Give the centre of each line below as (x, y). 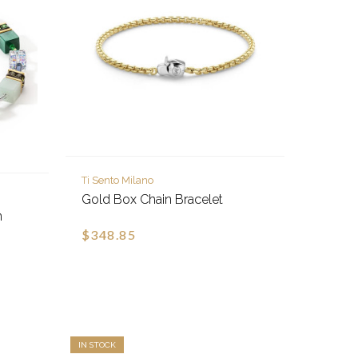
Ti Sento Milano (117, 181)
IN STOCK (97, 345)
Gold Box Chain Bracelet (152, 200)
